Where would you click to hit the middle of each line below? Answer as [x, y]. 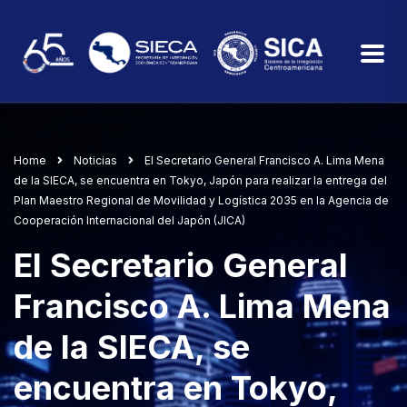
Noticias [95, 161]
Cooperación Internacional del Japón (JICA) [129, 221]
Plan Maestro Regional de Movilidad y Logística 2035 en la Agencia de [201, 201]
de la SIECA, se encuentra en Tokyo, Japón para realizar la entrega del [200, 181]
